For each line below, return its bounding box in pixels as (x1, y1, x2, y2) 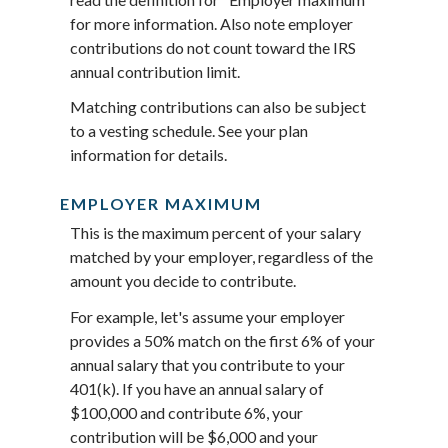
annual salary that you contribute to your (70, 354, 345, 374)
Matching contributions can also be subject (70, 97, 366, 117)
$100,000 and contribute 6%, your (70, 402, 303, 422)
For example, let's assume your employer (70, 306, 345, 326)
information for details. (70, 145, 227, 165)
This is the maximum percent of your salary (70, 223, 361, 243)
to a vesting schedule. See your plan (70, 121, 308, 141)
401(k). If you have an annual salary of (70, 378, 324, 398)
